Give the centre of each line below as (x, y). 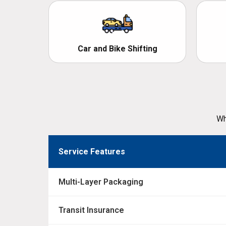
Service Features (92, 152)
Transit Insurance (91, 210)
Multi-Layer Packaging (101, 182)
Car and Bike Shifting (117, 49)
